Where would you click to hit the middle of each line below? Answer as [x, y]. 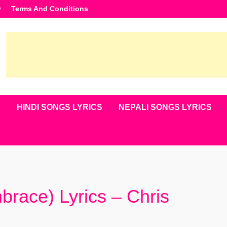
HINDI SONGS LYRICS [59, 107]
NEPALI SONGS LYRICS [165, 107]
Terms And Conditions [49, 9]
